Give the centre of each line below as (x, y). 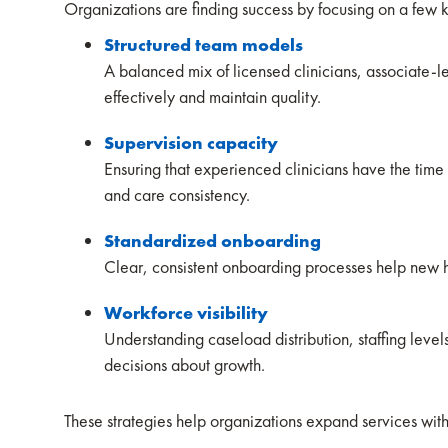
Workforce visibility (186, 312)
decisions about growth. (188, 364)
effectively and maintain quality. (216, 96)
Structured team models (203, 44)
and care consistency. (181, 194)
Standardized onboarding (212, 240)
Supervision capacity (191, 142)
